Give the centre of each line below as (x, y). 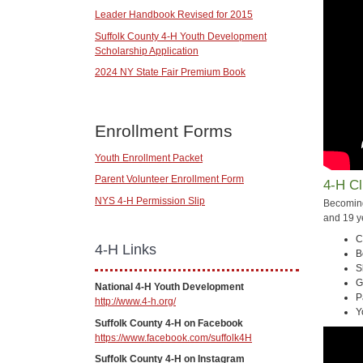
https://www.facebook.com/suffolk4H (173, 337)
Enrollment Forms (164, 131)
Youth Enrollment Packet (149, 158)
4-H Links (126, 250)
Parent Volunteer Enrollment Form (169, 179)
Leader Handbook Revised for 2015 (174, 15)
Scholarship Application (147, 51)
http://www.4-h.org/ (135, 302)
